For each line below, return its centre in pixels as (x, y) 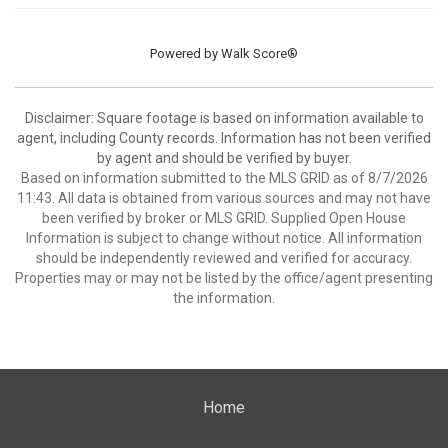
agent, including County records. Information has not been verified (224, 138)
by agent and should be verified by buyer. (224, 158)
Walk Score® (259, 53)
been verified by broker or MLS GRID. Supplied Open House (224, 218)
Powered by (185, 53)
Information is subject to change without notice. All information (224, 238)
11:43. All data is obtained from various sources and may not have (224, 198)
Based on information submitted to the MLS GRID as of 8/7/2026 (224, 178)
